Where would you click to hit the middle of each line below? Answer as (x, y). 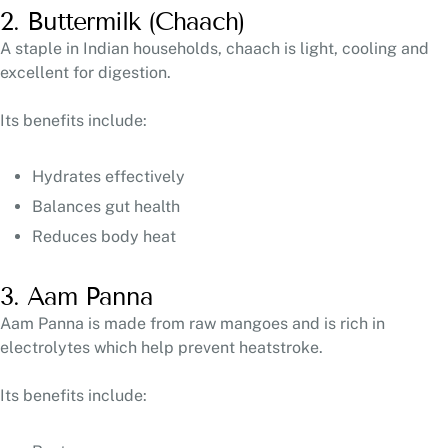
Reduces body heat (104, 236)
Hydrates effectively (110, 176)
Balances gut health (108, 206)
